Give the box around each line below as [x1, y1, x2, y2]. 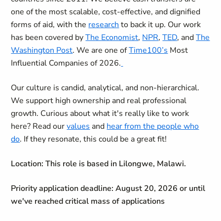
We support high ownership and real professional [11, 95, 187, 106]
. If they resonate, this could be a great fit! [20, 134, 167, 145]
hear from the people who [107, 121, 199, 132]
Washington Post [11, 45, 73, 56]
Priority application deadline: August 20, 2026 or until [11, 183, 206, 194]
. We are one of [73, 45, 129, 56]
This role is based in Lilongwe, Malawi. [45, 158, 186, 169]
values [67, 121, 90, 132]
